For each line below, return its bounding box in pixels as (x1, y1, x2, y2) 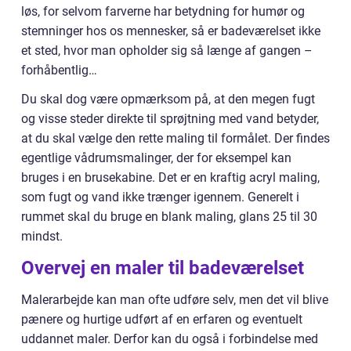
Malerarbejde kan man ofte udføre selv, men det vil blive (21, 292, 328, 307)
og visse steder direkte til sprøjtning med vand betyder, (21, 111, 319, 126)
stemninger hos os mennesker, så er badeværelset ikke (21, 24, 320, 38)
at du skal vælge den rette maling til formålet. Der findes (21, 131, 330, 146)
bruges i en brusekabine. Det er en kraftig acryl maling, (21, 170, 320, 185)
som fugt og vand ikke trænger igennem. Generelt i (21, 190, 299, 204)
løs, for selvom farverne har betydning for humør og (21, 4, 305, 19)
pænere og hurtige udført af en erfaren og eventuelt (21, 312, 302, 327)
